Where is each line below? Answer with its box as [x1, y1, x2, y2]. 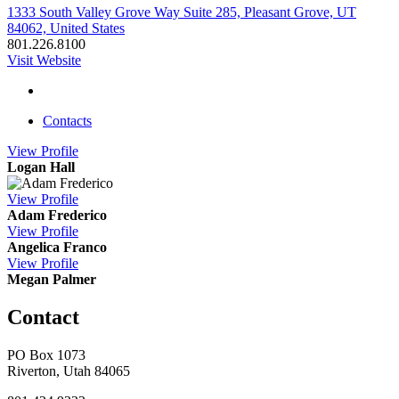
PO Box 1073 [7, 346, 85, 362]
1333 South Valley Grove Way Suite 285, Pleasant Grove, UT [7, 4, 356, 20]
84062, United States [7, 20, 125, 36]
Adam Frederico [7, 207, 107, 223]
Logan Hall [7, 159, 75, 175]
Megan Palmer [7, 271, 96, 287]
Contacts [43, 112, 92, 128]
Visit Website [7, 52, 81, 68]
